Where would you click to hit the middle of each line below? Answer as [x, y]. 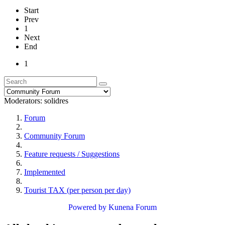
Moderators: [24, 100]
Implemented [45, 172]
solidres [56, 100]
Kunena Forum [133, 207]
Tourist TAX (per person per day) [77, 190]
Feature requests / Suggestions [72, 154]
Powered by [87, 207]
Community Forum [54, 136]
